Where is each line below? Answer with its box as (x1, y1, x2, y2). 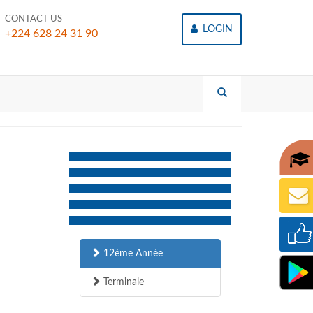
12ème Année (100, 249, 163, 259)
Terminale (100, 277, 144, 287)
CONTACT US (5, 15, 62, 24)
